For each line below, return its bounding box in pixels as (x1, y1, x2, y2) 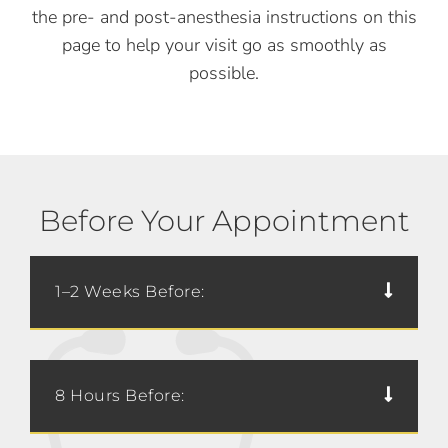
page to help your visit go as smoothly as (61, 33, 387, 58)
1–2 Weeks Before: (55, 282, 205, 302)
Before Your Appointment (38, 203, 410, 239)
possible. (189, 61, 259, 86)
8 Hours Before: (55, 386, 185, 406)
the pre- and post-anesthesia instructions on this (31, 5, 417, 30)
